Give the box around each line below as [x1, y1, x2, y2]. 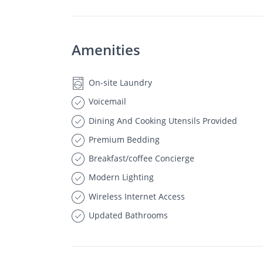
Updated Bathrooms [86, 209, 168, 221]
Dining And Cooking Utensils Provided [86, 114, 237, 126]
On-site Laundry [86, 77, 152, 88]
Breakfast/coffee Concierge [86, 153, 194, 164]
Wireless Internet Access [86, 190, 185, 202]
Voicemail [86, 96, 126, 107]
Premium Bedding [86, 133, 160, 145]
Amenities [72, 40, 140, 59]
